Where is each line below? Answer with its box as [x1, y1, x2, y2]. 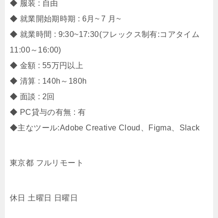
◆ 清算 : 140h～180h [10, 77, 87, 85]
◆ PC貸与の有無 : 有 [10, 108, 86, 116]
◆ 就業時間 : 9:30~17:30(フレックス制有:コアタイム [10, 30, 200, 38]
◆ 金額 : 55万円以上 [10, 61, 84, 70]
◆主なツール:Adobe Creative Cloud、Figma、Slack [10, 124, 200, 132]
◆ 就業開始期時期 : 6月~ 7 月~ [10, 15, 121, 23]
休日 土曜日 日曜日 [10, 194, 78, 202]
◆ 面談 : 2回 [10, 92, 55, 101]
